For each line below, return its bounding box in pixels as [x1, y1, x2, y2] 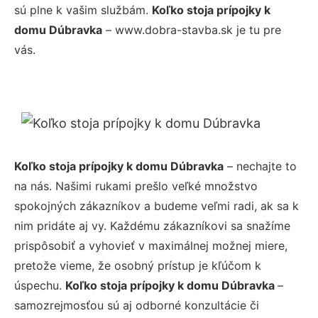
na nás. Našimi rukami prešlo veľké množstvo [14, 179, 258, 193]
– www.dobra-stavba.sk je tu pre [102, 23, 281, 37]
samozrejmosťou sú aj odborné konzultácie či [14, 298, 259, 312]
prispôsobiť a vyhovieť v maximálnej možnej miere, [14, 238, 287, 253]
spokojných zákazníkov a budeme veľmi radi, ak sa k [14, 199, 299, 213]
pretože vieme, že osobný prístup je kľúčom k [14, 258, 261, 273]
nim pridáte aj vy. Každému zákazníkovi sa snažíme [14, 219, 290, 233]
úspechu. [14, 278, 65, 292]
